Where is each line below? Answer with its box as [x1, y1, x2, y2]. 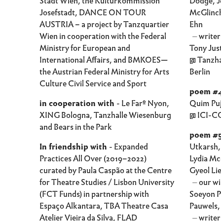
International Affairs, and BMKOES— [39, 54, 168, 66]
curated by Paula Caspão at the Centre [39, 164, 172, 177]
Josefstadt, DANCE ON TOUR [39, 6, 146, 19]
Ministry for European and [39, 42, 130, 54]
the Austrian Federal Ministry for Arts [39, 66, 169, 78]
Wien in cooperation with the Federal [39, 30, 166, 42]
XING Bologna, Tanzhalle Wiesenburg [39, 109, 171, 121]
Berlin [189, 66, 210, 78]
